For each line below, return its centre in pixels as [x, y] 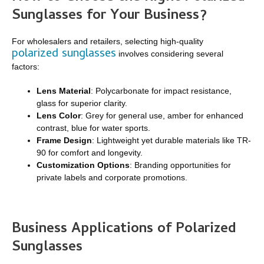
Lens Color [59, 116]
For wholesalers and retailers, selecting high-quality [108, 42]
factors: [26, 67]
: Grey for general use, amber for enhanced [162, 116]
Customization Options [83, 165]
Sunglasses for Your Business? [109, 16]
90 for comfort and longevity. [90, 153]
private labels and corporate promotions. [112, 178]
